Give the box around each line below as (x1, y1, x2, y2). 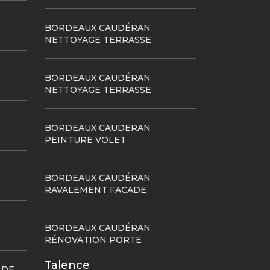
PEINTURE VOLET (44, 134, 126, 145)
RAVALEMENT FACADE (44, 184, 146, 195)
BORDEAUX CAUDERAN (44, 122, 151, 133)
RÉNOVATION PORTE (44, 234, 142, 245)
